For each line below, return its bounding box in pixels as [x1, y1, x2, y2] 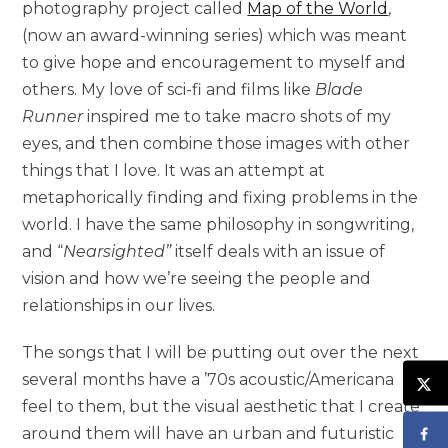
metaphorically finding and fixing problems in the [22, 187, 419, 207]
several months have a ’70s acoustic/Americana [22, 369, 395, 389]
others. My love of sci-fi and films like [22, 79, 316, 99]
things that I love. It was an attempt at [22, 160, 326, 180]
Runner [22, 106, 84, 126]
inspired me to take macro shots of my [83, 106, 392, 126]
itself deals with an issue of [171, 241, 386, 261]
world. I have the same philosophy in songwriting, [22, 214, 415, 234]
